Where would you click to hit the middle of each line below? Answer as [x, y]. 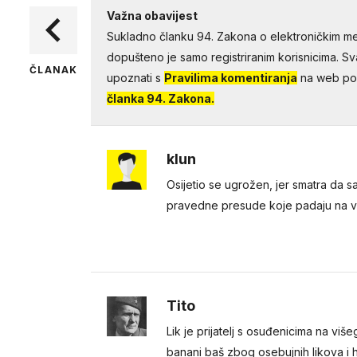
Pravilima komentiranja [230, 78]
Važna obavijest [152, 16]
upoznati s [135, 78]
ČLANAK [54, 70]
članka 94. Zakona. [160, 98]
